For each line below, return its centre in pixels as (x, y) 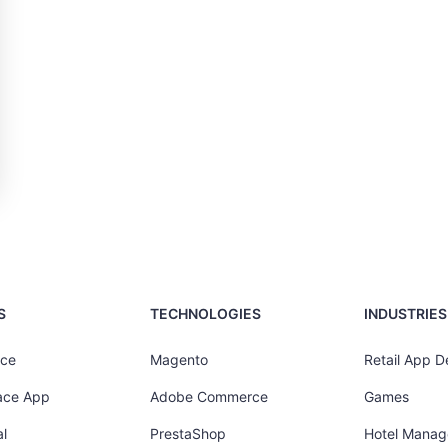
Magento (179, 359)
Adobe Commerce (209, 396)
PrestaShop (188, 433)
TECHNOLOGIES (206, 313)
